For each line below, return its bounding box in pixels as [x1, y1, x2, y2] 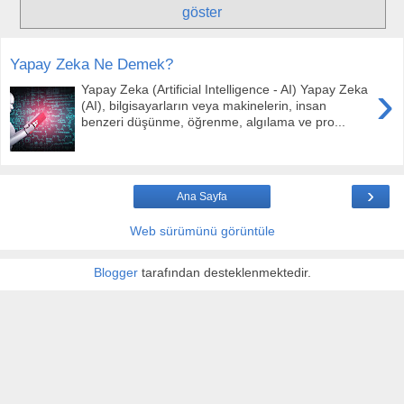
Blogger [93, 264, 138, 280]
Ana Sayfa [177, 189, 227, 203]
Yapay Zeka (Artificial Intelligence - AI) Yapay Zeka [81, 82, 369, 97]
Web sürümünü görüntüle [129, 223, 275, 238]
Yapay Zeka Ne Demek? [10, 54, 173, 73]
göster [182, 5, 222, 21]
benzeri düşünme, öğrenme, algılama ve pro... [81, 115, 346, 130]
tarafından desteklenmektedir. [137, 264, 311, 280]
